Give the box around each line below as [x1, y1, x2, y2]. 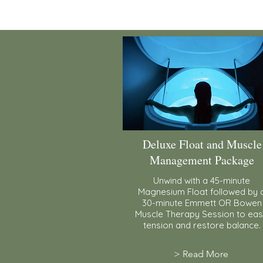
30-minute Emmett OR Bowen [141, 197, 262, 208]
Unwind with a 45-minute [153, 174, 250, 186]
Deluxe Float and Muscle [142, 136, 262, 152]
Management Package [150, 151, 254, 168]
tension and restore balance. [143, 219, 261, 231]
